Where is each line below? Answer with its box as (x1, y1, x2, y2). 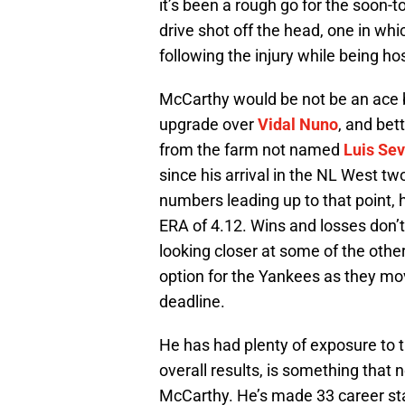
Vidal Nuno (258, 115, 338, 135)
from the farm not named (159, 140, 344, 160)
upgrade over (159, 115, 258, 135)
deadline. (159, 292, 225, 312)
